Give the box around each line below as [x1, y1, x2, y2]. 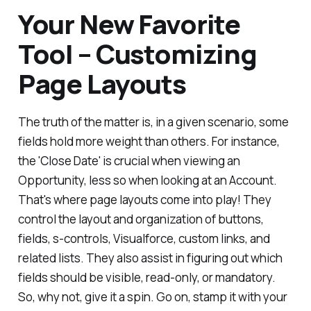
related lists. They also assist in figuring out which [17, 250, 283, 267]
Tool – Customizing [17, 35, 258, 72]
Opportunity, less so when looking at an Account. [17, 172, 277, 189]
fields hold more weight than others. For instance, [17, 133, 280, 150]
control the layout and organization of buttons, [17, 211, 264, 228]
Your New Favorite [17, 5, 241, 42]
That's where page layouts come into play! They [17, 192, 271, 208]
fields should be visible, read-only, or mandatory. [17, 269, 276, 286]
